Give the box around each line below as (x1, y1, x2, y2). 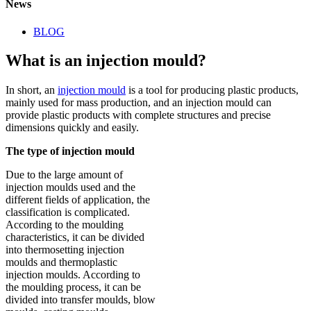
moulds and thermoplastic (6, 256, 117, 269)
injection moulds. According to (6, 269, 140, 281)
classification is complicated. (6, 206, 130, 219)
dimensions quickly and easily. (6, 121, 139, 134)
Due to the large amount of (6, 169, 123, 181)
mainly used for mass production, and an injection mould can (6, 96, 271, 109)
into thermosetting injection (6, 244, 124, 256)
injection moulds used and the (6, 181, 135, 194)
